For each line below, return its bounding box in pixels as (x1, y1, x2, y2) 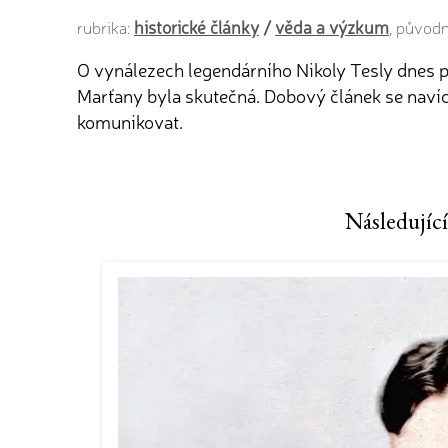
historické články (134, 15, 259, 38)
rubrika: (77, 16, 134, 38)
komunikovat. (77, 108, 183, 134)
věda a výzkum (275, 15, 389, 38)
